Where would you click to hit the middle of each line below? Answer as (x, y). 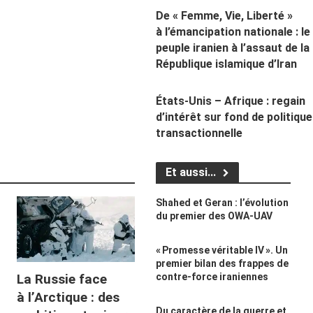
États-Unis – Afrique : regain (230, 101)
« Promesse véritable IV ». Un (221, 250)
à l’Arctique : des (68, 298)
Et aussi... (190, 172)
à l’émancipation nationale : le (233, 31)
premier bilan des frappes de (222, 263)
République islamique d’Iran (226, 64)
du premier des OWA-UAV (214, 216)
